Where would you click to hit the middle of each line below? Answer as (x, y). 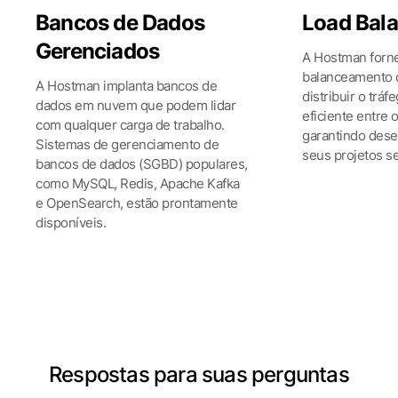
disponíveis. (71, 223)
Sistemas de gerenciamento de (127, 144)
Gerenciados (98, 51)
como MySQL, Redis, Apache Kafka (138, 183)
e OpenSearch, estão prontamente (137, 203)
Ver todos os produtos (188, 288)
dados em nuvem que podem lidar (135, 105)
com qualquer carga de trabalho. (130, 125)
